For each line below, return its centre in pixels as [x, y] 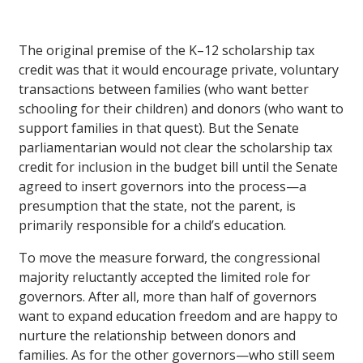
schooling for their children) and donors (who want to [181, 109]
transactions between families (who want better [164, 90]
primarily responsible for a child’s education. [152, 226]
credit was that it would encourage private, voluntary [179, 70]
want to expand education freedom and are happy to [178, 316]
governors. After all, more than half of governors [168, 297]
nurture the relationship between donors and [157, 336]
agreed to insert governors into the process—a [162, 187]
